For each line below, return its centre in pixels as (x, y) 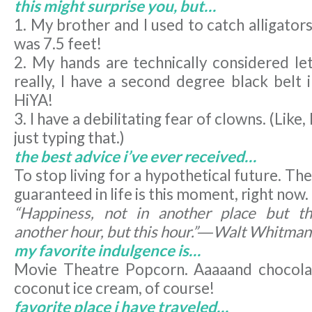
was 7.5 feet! (58, 44)
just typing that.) (69, 138)
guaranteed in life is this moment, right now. (161, 194)
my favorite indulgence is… (107, 251)
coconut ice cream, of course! (114, 288)
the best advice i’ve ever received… (135, 157)
